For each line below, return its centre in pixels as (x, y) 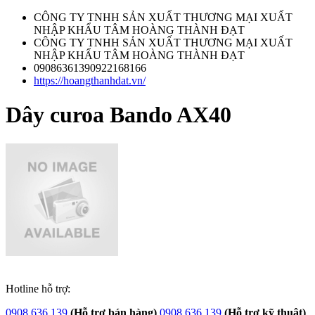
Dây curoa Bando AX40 (118, 115)
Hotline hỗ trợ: (38, 288)
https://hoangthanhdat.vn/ (90, 81)
